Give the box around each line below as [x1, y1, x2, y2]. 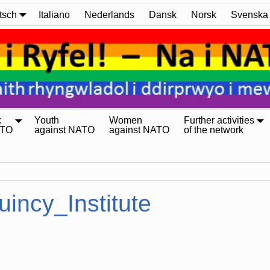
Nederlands [84, 9, 134, 20]
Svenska [231, 9, 268, 20]
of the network [184, 125, 243, 136]
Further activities [184, 115, 254, 126]
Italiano [39, 9, 70, 20]
